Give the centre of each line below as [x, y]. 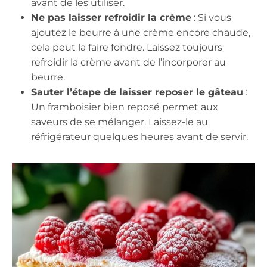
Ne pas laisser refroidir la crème [111, 18]
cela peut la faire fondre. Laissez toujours [127, 48]
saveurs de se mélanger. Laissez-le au [119, 122]
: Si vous [211, 18]
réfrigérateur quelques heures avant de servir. [139, 137]
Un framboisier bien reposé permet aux [125, 107]
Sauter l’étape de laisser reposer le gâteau [137, 92]
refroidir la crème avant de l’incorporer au [128, 63]
